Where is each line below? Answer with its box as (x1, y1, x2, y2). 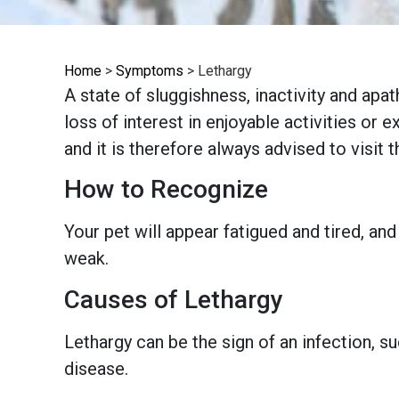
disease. (64, 357, 128, 379)
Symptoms (116, 61, 183, 79)
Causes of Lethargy (64, 284, 283, 314)
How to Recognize (64, 175, 268, 205)
